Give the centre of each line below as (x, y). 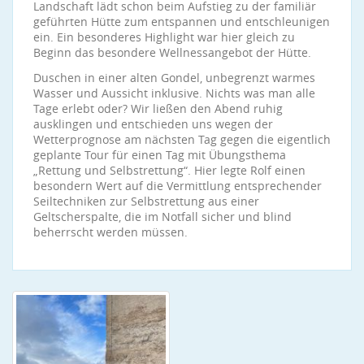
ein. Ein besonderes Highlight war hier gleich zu (164, 37)
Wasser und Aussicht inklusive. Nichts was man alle (174, 93)
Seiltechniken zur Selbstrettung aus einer (146, 201)
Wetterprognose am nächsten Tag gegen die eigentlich (182, 139)
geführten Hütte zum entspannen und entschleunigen (182, 22)
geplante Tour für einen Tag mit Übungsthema (160, 155)
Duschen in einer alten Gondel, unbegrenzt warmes (174, 78)
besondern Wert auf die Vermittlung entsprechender (178, 186)
